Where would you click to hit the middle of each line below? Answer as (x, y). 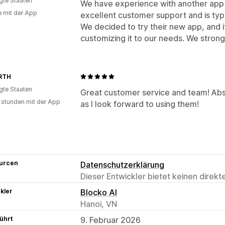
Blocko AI (99, 192)
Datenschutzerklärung (122, 164)
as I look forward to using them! (140, 104)
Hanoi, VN (99, 204)
